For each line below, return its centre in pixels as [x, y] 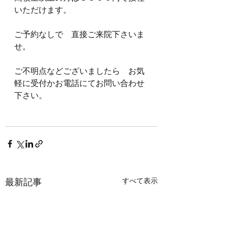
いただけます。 [43, 10]
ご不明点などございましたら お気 [79, 71]
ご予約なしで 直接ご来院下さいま [79, 34]
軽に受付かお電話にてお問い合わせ [79, 83]
